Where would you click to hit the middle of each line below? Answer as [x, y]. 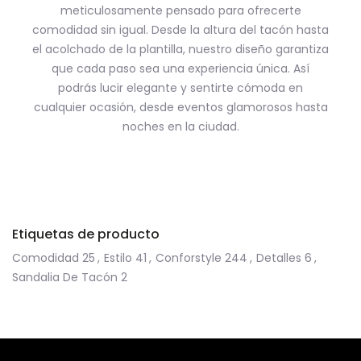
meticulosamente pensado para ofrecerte [180, 10]
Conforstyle [189, 258]
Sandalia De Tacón [65, 277]
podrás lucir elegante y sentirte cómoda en [180, 88]
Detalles [279, 258]
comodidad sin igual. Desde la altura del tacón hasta [180, 30]
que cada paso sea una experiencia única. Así [180, 68]
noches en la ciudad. [180, 127]
